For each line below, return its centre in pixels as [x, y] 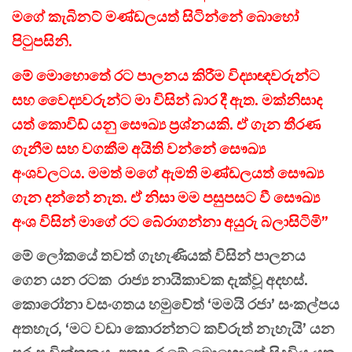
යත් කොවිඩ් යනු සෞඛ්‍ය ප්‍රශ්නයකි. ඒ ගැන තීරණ [166, 124]
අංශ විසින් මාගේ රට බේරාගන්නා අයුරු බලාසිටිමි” [170, 221]
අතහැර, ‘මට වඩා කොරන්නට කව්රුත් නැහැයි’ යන [173, 329]
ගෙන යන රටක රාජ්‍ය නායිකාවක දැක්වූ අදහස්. [160, 280]
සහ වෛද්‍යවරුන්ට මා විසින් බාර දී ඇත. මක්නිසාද [167, 99]
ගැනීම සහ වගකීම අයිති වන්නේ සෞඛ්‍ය [139, 148]
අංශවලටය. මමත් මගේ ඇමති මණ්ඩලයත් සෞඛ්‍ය [168, 172]
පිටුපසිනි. [42, 41]
